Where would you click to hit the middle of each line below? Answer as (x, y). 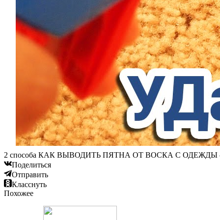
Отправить (30, 175)
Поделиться (31, 165)
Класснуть (29, 185)
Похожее (19, 193)
